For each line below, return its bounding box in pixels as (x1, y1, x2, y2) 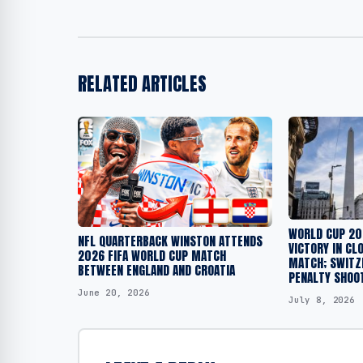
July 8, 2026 (288, 294, 355, 306)
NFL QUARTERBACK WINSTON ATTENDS (78, 232, 263, 251)
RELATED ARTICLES (78, 70, 207, 98)
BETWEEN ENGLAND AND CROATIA (78, 261, 235, 280)
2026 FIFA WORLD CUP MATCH (78, 246, 226, 266)
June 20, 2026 (78, 286, 150, 298)
